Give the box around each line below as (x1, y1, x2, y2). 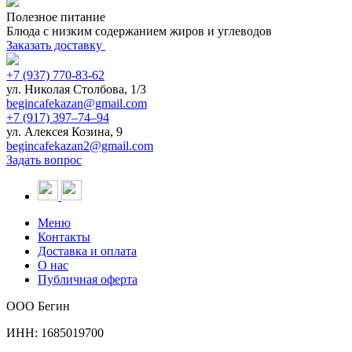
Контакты (38, 229, 90, 244)
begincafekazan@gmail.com (6, 96, 147, 110)
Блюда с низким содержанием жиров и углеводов (6, 24, 272, 38)
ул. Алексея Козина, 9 (6, 124, 123, 138)
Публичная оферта (38, 272, 137, 286)
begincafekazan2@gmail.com (6, 138, 153, 152)
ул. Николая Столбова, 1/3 (6, 82, 146, 96)
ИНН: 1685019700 (6, 325, 104, 339)
